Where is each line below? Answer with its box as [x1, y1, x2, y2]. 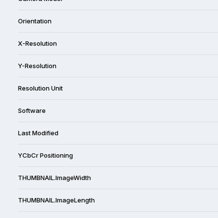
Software [18, 106, 46, 114]
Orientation [18, 17, 52, 25]
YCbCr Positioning [18, 151, 73, 159]
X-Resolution [18, 39, 57, 47]
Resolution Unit [18, 84, 63, 92]
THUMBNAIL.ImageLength [18, 196, 95, 204]
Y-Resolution [18, 61, 56, 70]
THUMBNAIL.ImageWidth [18, 173, 91, 182]
